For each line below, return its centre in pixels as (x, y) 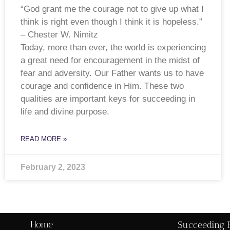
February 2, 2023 (53, 167)
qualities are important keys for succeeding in (108, 99)
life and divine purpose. (65, 112)
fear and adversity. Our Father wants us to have (112, 73)
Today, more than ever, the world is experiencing (113, 48)
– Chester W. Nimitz (59, 35)
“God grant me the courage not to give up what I (112, 9)
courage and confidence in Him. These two (102, 86)
